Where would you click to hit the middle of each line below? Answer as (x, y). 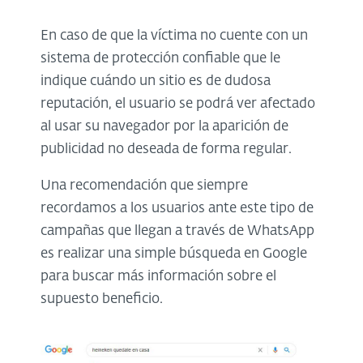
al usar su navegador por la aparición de (164, 127)
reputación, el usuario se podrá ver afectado (178, 105)
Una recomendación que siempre (144, 186)
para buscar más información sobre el (158, 277)
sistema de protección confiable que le (160, 59)
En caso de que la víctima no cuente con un (174, 36)
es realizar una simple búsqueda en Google (174, 254)
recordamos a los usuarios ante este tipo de (177, 209)
